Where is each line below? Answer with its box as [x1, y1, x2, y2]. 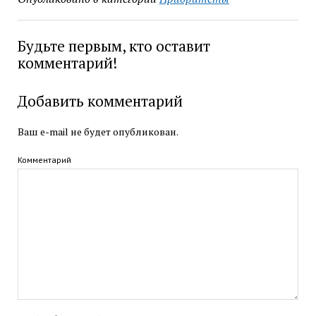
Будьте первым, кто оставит [17, 35, 210, 56]
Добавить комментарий [17, 90, 183, 111]
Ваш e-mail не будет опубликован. [17, 124, 178, 138]
